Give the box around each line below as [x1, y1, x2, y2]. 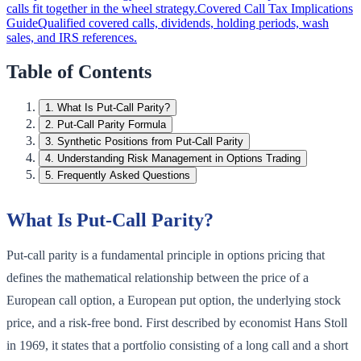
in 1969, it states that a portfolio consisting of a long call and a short [6, 338, 348, 353]
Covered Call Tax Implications [197, 2, 353, 16]
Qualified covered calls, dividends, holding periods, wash [38, 16, 329, 31]
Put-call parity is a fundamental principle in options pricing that [6, 248, 325, 263]
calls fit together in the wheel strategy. [6, 2, 197, 16]
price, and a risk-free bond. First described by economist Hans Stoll [6, 316, 347, 330]
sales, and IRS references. [6, 31, 137, 45]
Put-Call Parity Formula [57, 118, 166, 131]
